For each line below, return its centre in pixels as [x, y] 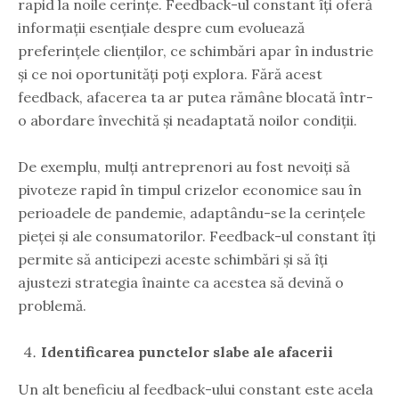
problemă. [52, 305]
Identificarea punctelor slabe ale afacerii [187, 351]
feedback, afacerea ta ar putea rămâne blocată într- [195, 97]
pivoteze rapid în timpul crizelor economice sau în [190, 189]
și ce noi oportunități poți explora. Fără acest [170, 73]
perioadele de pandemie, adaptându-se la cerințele [191, 212]
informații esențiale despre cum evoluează [161, 27]
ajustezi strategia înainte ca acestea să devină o [181, 282]
